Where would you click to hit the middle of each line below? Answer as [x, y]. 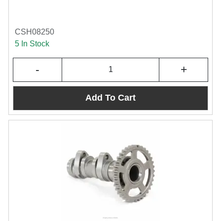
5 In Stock [32, 43]
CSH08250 [35, 32]
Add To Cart [110, 98]
